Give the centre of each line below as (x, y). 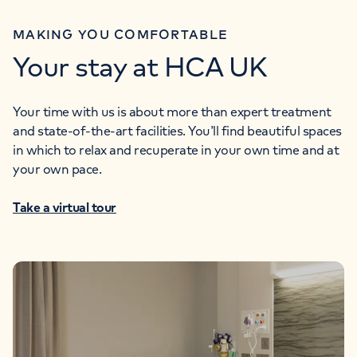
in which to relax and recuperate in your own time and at (176, 150)
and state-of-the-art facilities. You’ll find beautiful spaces (177, 131)
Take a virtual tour (65, 208)
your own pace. (57, 169)
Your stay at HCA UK (140, 67)
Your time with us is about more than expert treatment (172, 112)
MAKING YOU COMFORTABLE (121, 35)
